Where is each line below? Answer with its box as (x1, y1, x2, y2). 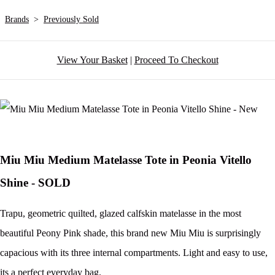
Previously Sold (44, 15, 99, 25)
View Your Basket (56, 55, 128, 66)
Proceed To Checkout (134, 55, 219, 66)
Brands (5, 15, 29, 25)
